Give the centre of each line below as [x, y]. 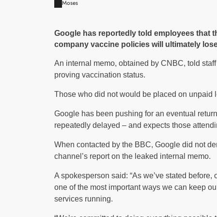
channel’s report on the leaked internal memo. [132, 156]
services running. [84, 199]
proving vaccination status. [100, 75]
